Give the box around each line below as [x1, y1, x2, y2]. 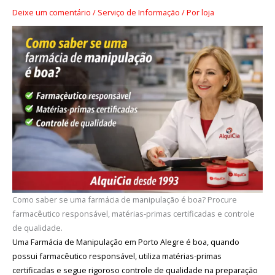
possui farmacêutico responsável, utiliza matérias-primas [12, 250, 222, 262]
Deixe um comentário [12, 7, 91, 18]
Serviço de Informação [97, 7, 180, 18]
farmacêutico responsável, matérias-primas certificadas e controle [12, 208, 255, 220]
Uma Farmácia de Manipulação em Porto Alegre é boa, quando [12, 236, 239, 248]
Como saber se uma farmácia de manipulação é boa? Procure [12, 194, 237, 206]
